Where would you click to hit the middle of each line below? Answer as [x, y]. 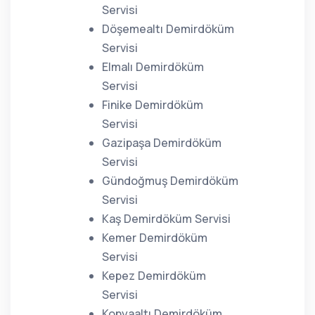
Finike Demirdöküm [153, 105]
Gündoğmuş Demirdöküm [170, 181]
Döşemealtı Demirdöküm [168, 29]
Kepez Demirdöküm [154, 276]
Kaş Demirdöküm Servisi [166, 219]
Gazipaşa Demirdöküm [162, 143]
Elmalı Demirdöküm [153, 67]
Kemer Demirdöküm [155, 238]
